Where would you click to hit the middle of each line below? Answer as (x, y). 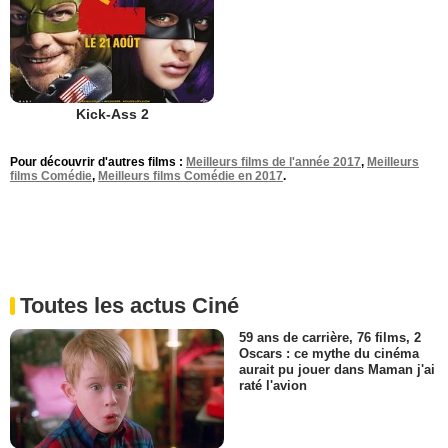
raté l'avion (273, 386)
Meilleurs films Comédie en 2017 (190, 175)
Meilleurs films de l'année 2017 (273, 161)
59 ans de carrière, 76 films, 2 (330, 338)
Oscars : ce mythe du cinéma (329, 354)
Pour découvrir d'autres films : (98, 161)
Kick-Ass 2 (112, 113)
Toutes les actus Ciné (129, 305)
